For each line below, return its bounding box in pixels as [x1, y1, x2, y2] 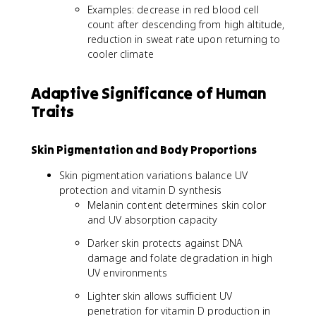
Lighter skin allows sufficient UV [87, 289, 233, 303]
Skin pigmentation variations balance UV [59, 169, 248, 182]
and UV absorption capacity [87, 213, 218, 226]
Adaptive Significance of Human [31, 83, 267, 103]
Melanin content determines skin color [87, 198, 266, 212]
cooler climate [87, 47, 154, 61]
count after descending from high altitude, [87, 18, 285, 31]
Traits [31, 102, 74, 121]
